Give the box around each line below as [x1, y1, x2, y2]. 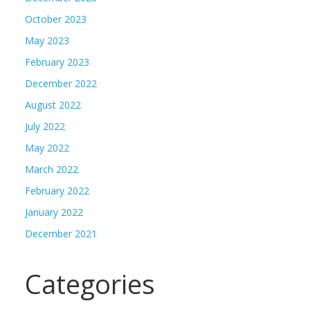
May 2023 [25, 34, 69, 48]
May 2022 [25, 141, 69, 155]
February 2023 [25, 55, 89, 69]
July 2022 [25, 120, 65, 134]
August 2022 [25, 98, 81, 112]
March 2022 [25, 163, 78, 176]
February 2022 [25, 184, 89, 198]
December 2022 [25, 77, 97, 91]
